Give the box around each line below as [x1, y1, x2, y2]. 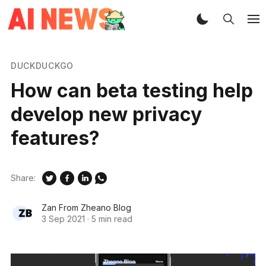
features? [10, 126, 100, 150]
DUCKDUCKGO [10, 60, 74, 71]
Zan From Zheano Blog [41, 202, 131, 213]
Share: [10, 173, 36, 183]
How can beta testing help [10, 78, 253, 102]
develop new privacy [10, 102, 202, 126]
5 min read [91, 213, 132, 224]
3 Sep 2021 [41, 213, 85, 224]
